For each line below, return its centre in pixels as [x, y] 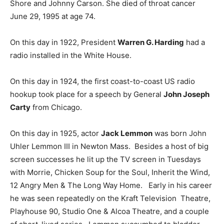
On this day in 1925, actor [55, 133]
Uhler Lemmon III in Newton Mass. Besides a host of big [109, 146]
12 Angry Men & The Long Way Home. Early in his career [111, 185]
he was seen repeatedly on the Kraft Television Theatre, [110, 198]
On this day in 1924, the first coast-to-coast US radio [102, 81]
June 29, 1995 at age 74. [53, 16]
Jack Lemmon [127, 133]
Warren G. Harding [151, 42]
